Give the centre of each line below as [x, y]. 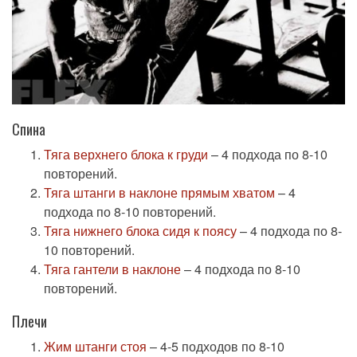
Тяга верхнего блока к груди [126, 155]
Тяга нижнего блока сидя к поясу [140, 231]
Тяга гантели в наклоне [112, 269]
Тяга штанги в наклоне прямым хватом [159, 193]
